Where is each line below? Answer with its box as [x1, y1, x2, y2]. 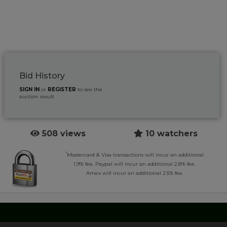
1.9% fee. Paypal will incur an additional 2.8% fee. [73, 160, 196, 167]
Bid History [19, 70, 65, 81]
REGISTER [48, 86, 77, 93]
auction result [19, 93, 55, 100]
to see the [76, 86, 103, 93]
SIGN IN [19, 86, 40, 93]
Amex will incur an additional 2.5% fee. [86, 169, 183, 176]
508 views [39, 128, 86, 138]
